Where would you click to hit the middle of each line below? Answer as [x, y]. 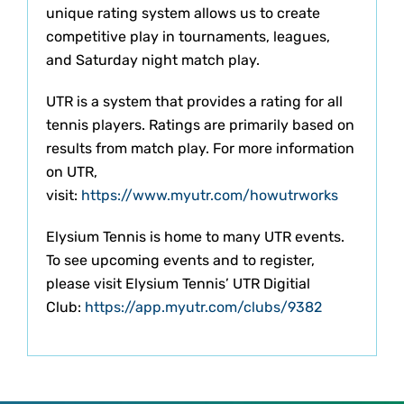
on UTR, [72, 171]
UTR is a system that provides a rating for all [194, 101]
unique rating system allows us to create [183, 13]
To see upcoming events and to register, [180, 260]
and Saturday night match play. [153, 60]
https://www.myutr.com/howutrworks [210, 195]
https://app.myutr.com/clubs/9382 [203, 307]
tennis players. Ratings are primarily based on [200, 124]
